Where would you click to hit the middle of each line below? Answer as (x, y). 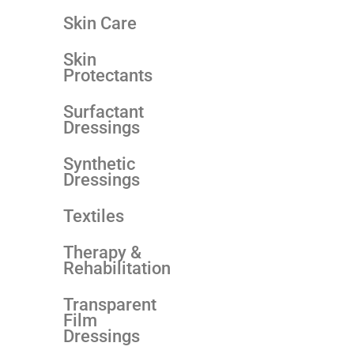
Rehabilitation (117, 268)
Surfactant (104, 111)
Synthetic (99, 164)
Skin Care (100, 23)
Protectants (108, 75)
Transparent (110, 304)
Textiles (94, 216)
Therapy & (102, 252)
